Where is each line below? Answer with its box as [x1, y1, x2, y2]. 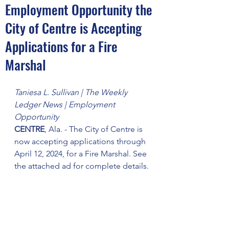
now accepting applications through [14, 136, 148, 146]
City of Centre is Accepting [5, 18, 142, 38]
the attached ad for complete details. [14, 161, 149, 171]
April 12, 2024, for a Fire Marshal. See [14, 149, 149, 158]
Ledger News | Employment [14, 100, 117, 109]
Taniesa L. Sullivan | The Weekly [14, 87, 129, 97]
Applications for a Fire [5, 36, 118, 56]
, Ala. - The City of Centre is [44, 124, 145, 134]
